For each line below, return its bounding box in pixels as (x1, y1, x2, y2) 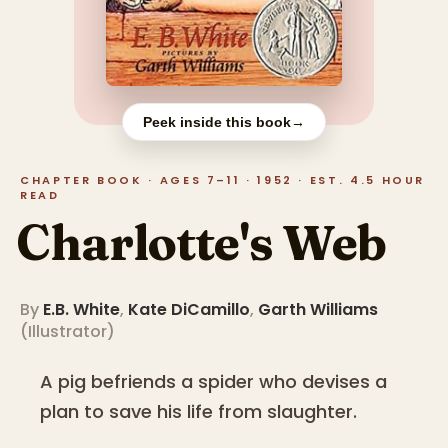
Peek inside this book (143, 114, 291, 130)
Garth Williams (258, 298, 378, 322)
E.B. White (43, 298, 120, 322)
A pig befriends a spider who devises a (40, 369, 387, 395)
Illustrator (28, 320, 107, 344)
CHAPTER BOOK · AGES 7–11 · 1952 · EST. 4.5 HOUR (20, 172, 426, 188)
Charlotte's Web (16, 213, 386, 272)
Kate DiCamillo (128, 298, 250, 322)
